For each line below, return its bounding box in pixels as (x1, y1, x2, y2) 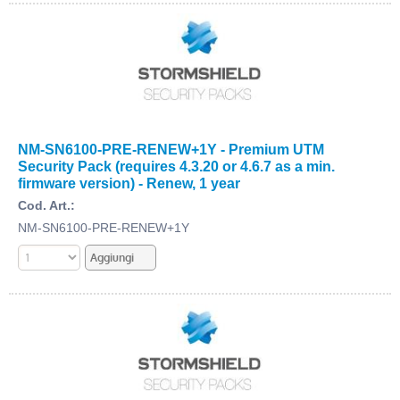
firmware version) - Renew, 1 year (18, 174, 240, 191)
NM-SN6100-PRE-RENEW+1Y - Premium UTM (18, 140, 324, 157)
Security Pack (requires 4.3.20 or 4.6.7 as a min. (18, 157, 335, 174)
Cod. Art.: (18, 197, 75, 212)
